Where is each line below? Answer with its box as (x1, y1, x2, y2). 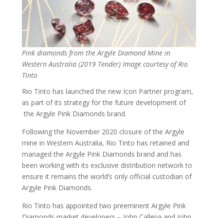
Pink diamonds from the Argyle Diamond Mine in (21, 48, 170, 57)
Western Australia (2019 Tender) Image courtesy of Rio (21, 59, 188, 69)
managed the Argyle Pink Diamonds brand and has (21, 149, 182, 159)
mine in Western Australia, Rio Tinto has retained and (21, 138, 189, 147)
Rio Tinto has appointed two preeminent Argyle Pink (21, 200, 186, 210)
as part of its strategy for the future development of (21, 97, 186, 107)
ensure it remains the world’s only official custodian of (21, 171, 192, 181)
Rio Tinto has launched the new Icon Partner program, (21, 86, 193, 96)
